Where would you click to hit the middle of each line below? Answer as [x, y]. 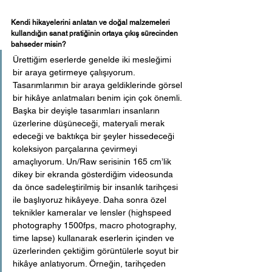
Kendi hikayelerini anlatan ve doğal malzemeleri [91, 23]
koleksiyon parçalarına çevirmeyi [76, 149]
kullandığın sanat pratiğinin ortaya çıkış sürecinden [95, 34]
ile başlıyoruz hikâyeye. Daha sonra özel [91, 200]
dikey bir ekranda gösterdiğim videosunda [94, 175]
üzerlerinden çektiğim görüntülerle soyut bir [97, 251]
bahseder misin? [39, 45]
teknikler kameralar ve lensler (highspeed [93, 213]
